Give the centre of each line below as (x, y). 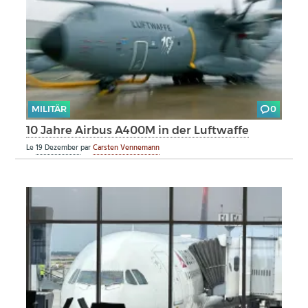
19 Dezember (58, 147)
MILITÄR (49, 109)
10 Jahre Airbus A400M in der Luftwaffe (138, 130)
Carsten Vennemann (126, 147)
